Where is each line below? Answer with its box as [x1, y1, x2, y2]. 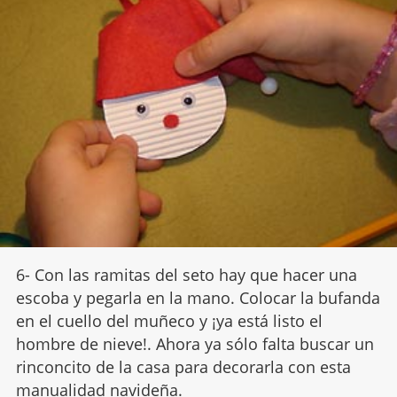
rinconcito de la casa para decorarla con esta [15, 355, 351, 378]
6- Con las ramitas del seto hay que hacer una [15, 263, 357, 285]
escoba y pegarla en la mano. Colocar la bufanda [15, 286, 380, 308]
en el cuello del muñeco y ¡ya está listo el [15, 309, 323, 331]
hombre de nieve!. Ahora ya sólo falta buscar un [15, 332, 374, 354]
